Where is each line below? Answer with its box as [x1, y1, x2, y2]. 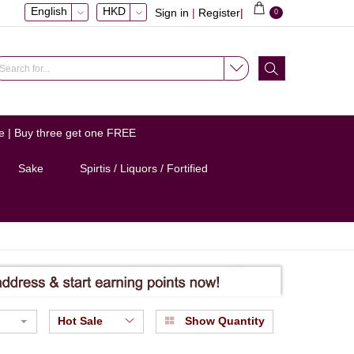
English [31, 5, 67, 17]
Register [198, 6, 240, 19]
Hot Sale [58, 314, 103, 327]
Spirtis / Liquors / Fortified [80, 162, 208, 175]
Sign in [155, 6, 189, 19]
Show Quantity [185, 314, 265, 327]
